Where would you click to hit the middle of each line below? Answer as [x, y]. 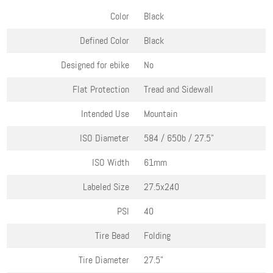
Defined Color [105, 41]
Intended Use [105, 114]
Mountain [161, 114]
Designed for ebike [95, 65]
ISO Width [111, 163]
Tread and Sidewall [179, 90]
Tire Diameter [104, 260]
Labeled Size [106, 187]
